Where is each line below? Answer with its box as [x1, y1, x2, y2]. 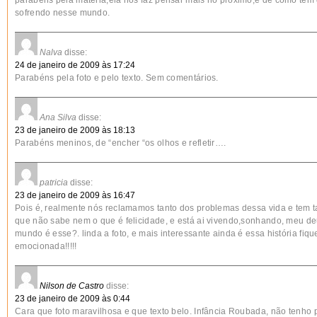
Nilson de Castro [40, 281, 104, 291]
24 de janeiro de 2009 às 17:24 [15, 60, 135, 70]
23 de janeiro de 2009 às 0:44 [15, 294, 130, 304]
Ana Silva [40, 113, 76, 122]
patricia [40, 178, 68, 188]
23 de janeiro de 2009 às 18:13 [15, 125, 135, 135]
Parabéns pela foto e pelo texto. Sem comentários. [15, 73, 219, 83]
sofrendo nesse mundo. [15, 8, 110, 18]
